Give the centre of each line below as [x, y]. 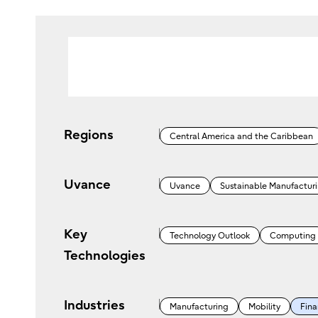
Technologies [104, 256]
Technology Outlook [209, 236]
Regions [88, 136]
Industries [94, 306]
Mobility [264, 307]
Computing [292, 236]
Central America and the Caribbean [241, 137]
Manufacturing [199, 307]
